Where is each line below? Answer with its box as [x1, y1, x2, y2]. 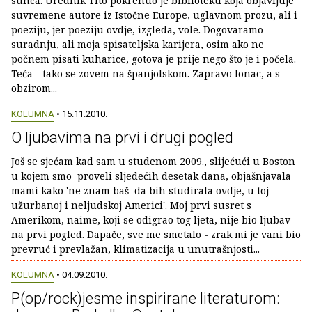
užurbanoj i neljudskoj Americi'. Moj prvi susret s [11, 198, 251, 212]
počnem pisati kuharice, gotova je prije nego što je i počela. [11, 52, 296, 65]
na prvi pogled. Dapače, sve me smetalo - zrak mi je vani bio [11, 227, 301, 241]
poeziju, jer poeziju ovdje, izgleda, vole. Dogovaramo [11, 22, 263, 36]
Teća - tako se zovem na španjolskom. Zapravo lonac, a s [11, 66, 280, 80]
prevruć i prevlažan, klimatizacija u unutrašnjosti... [11, 242, 260, 256]
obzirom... [11, 81, 57, 95]
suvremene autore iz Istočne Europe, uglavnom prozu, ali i [11, 8, 297, 22]
